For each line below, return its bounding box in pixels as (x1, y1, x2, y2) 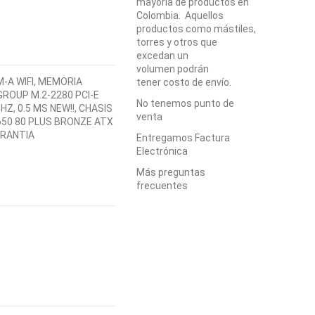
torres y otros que (136, 36, 218, 48)
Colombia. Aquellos (136, 9, 224, 21)
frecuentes (136, 180, 188, 192)
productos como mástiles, (136, 22, 257, 34)
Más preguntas (136, 167, 206, 179)
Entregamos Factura (136, 131, 231, 143)
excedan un (136, 49, 189, 61)
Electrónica (136, 145, 188, 157)
